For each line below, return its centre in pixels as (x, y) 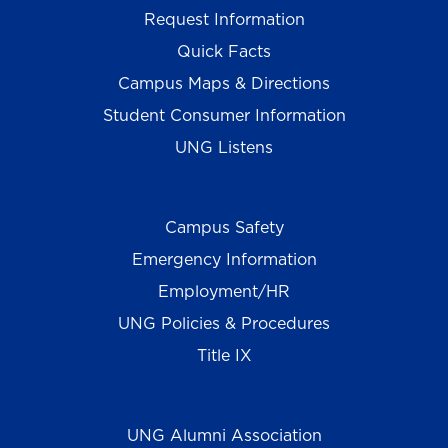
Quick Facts (224, 51)
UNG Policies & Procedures (224, 323)
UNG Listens (224, 147)
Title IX (224, 355)
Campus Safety (224, 227)
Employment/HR (224, 291)
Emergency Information (224, 259)
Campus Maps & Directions (224, 83)
